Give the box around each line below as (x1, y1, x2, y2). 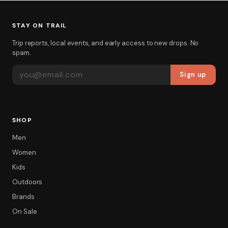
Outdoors (12, 178, 43, 187)
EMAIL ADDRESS (12, 65, 74, 73)
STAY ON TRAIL (12, 21, 67, 30)
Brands (12, 192, 35, 202)
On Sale (12, 207, 37, 216)
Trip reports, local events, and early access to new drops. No (12, 39, 199, 48)
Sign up (180, 70, 207, 79)
